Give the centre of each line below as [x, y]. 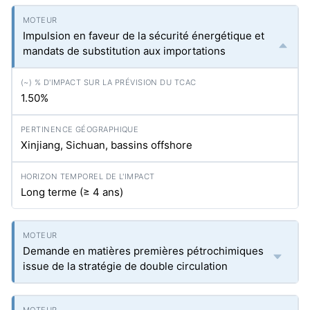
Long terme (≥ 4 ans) [72, 192]
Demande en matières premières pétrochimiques [143, 251]
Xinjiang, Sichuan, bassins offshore [107, 145]
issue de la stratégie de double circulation [125, 266]
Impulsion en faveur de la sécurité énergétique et [144, 36]
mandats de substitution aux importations [124, 51]
